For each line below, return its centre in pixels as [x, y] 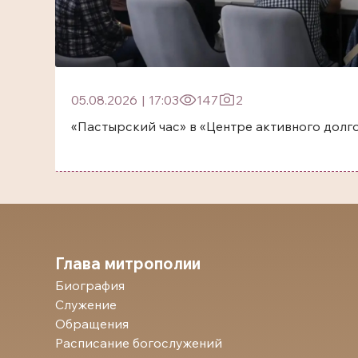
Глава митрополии [128, 263]
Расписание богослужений [139, 342]
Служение [86, 304]
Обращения [92, 323]
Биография [90, 285]
